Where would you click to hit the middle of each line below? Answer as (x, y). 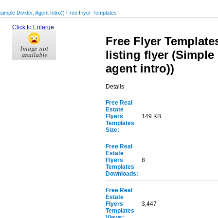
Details (115, 87)
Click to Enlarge (33, 27)
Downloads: (122, 174)
